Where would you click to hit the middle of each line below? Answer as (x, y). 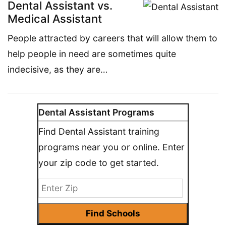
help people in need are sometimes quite (92, 53)
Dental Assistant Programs (96, 112)
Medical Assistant (55, 18)
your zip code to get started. (99, 162)
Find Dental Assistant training (99, 131)
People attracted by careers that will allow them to (112, 38)
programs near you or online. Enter (111, 147)
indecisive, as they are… (58, 69)
